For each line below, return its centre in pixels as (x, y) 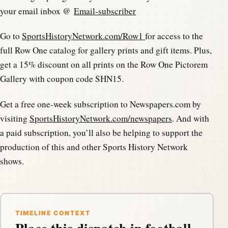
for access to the (174, 36)
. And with (191, 118)
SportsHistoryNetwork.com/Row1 (83, 36)
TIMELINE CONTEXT (53, 213)
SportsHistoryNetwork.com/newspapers (101, 118)
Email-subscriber (105, 11)
